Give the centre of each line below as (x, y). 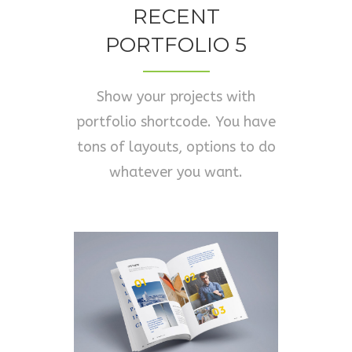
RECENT (176, 16)
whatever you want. (176, 172)
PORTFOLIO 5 (176, 45)
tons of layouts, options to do (176, 147)
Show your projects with (176, 97)
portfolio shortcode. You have (176, 122)
